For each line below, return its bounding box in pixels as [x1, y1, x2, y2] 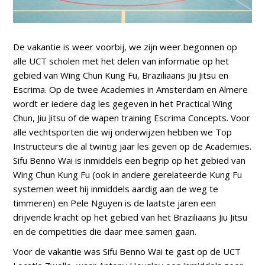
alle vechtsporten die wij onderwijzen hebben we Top [13, 125, 232, 138]
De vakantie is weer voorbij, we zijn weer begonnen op [13, 40, 238, 53]
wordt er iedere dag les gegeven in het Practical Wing [13, 97, 233, 109]
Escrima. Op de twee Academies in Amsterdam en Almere [13, 83, 248, 95]
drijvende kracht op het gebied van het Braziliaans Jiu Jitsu [13, 211, 248, 223]
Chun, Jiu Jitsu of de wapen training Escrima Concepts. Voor [13, 111, 251, 124]
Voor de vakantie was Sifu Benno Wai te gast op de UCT [13, 245, 241, 257]
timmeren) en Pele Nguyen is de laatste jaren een [13, 196, 216, 209]
